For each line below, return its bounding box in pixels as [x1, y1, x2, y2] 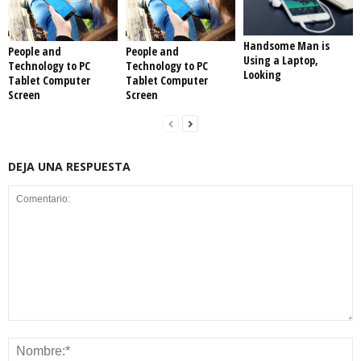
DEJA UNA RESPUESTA [8, 159, 131, 175]
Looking [243, 67, 281, 83]
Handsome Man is [243, 38, 330, 54]
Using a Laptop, [243, 52, 318, 68]
